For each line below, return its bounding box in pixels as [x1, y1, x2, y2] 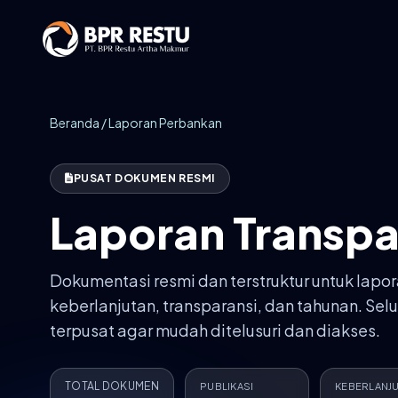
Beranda [50, 115, 99, 131]
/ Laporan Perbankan [99, 115, 222, 131]
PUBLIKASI [200, 380, 254, 392]
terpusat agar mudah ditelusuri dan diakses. [50, 320, 380, 340]
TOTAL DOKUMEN [65, 379, 159, 393]
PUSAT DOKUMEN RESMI [73, 171, 216, 185]
